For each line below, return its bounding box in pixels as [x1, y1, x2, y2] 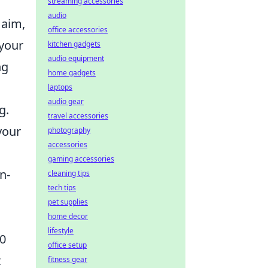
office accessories [48, 25, 108, 35]
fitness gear [48, 254, 87, 264]
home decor [48, 211, 88, 221]
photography [48, 125, 90, 135]
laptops [48, 82, 72, 92]
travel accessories [48, 111, 108, 121]
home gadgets [48, 68, 96, 78]
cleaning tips [48, 168, 90, 178]
